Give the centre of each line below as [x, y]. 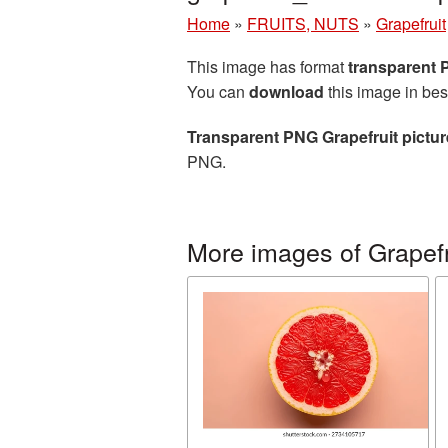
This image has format [267, 66]
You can [218, 91]
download [286, 91]
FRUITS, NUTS [303, 23]
